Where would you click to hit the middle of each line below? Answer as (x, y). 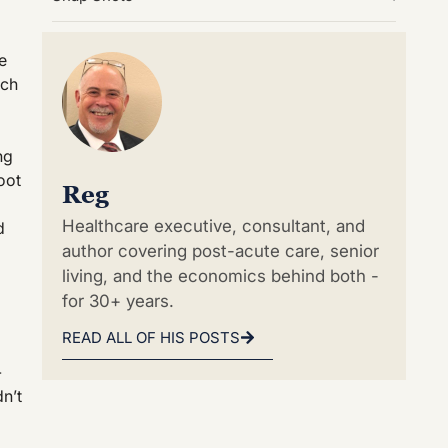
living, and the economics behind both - (220, 275)
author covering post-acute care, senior (220, 250)
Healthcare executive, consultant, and (213, 225)
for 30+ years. (118, 300)
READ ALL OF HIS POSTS (151, 338)
